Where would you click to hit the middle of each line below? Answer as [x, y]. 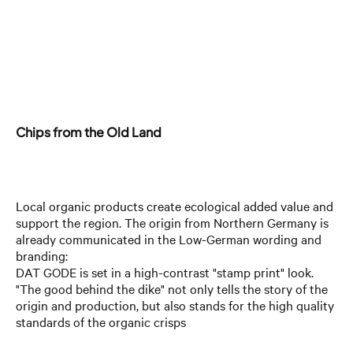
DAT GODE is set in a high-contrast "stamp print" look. [165, 273]
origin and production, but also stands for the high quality [175, 306]
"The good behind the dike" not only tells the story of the [172, 289]
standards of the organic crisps [101, 322]
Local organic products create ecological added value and [175, 206]
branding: [42, 256]
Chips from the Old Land [89, 132]
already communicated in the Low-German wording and [169, 240]
